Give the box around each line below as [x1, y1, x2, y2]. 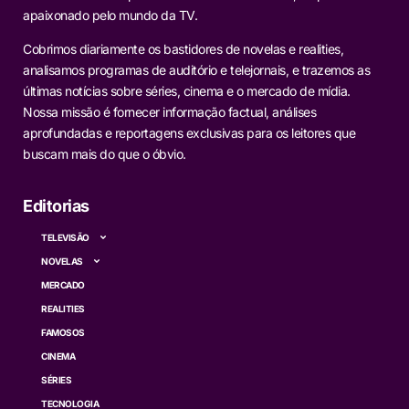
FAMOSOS [41, 327, 85, 339]
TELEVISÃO [41, 232, 89, 244]
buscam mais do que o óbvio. [23, 146, 186, 163]
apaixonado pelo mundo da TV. [23, 6, 197, 23]
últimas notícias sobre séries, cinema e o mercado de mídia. [23, 83, 351, 100]
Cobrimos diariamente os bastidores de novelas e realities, [23, 41, 343, 58]
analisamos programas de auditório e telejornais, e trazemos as [23, 62, 370, 79]
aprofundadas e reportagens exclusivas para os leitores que [23, 125, 355, 142]
